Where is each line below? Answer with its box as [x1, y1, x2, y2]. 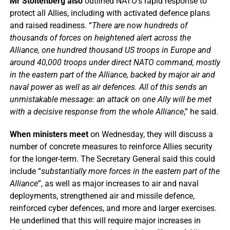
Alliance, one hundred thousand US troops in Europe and [9, 45, 211, 55]
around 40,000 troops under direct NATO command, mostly [9, 57, 220, 68]
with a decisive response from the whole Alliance [9, 107, 184, 117]
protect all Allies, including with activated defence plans [9, 8, 210, 18]
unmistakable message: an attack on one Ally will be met [9, 94, 212, 105]
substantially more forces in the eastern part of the [41, 166, 220, 177]
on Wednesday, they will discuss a [88, 129, 213, 140]
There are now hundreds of [91, 21, 187, 31]
